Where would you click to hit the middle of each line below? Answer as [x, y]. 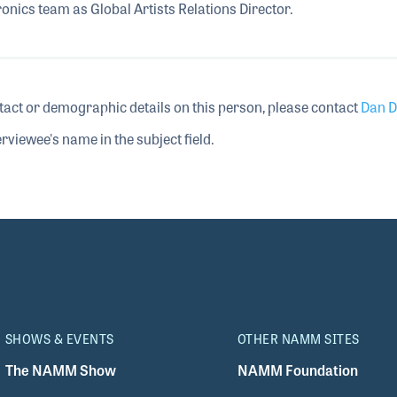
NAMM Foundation [297, 370]
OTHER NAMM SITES [298, 338]
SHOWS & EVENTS [59, 338]
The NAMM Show [60, 370]
